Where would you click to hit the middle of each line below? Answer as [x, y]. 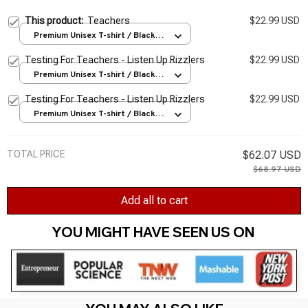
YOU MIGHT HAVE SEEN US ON [154, 232]
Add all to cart [154, 201]
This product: [56, 20]
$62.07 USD [272, 155]
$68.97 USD [277, 169]
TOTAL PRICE [36, 154]
